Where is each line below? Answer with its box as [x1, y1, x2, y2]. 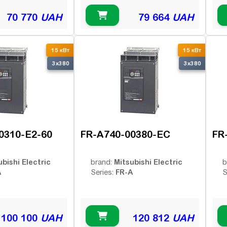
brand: [91, 158, 114, 167]
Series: [91, 168, 116, 177]
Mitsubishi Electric [114, 158, 182, 167]
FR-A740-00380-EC [81, 129, 170, 140]
